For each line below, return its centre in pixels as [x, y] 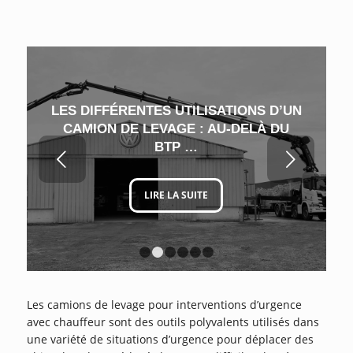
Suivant [149, 160]
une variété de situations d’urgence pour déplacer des [170, 340]
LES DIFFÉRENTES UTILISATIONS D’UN [176, 110]
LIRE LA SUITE [176, 195]
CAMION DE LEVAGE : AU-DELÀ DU [176, 128]
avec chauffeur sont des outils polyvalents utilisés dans [173, 322]
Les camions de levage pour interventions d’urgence [164, 305]
